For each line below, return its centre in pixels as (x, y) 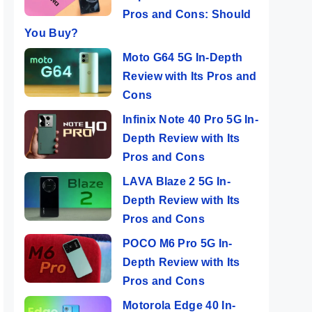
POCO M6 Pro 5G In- (178, 243)
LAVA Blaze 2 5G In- (177, 181)
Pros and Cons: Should (187, 14)
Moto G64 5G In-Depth (183, 57)
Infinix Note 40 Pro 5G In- (191, 119)
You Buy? (52, 33)
